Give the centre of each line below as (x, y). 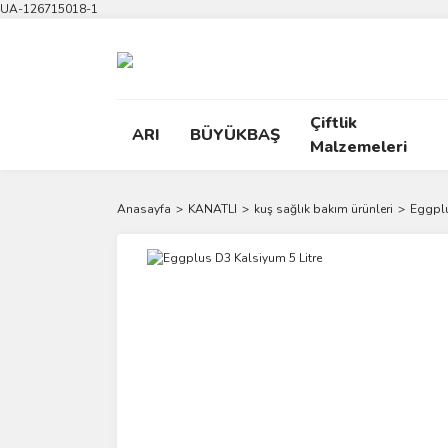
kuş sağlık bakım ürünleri (323, 209)
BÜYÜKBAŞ (235, 135)
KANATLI (212, 209)
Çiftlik (333, 123)
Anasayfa (144, 209)
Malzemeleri (358, 147)
